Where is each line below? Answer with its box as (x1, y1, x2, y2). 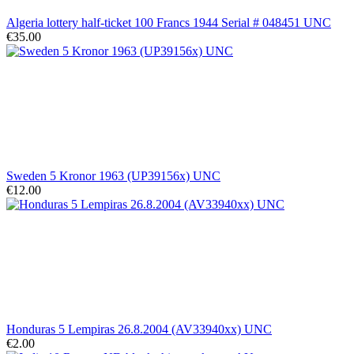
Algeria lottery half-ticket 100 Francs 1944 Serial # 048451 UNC (6, 15, 331, 29)
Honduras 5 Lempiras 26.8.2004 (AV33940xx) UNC (6, 322, 272, 336)
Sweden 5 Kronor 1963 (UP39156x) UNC (6, 168, 220, 183)
